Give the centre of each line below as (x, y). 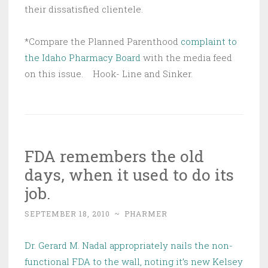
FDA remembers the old (114, 156)
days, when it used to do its (129, 175)
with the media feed (186, 58)
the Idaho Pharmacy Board (83, 58)
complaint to (209, 42)
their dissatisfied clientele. (84, 9)
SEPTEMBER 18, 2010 (67, 214)
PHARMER (146, 214)
